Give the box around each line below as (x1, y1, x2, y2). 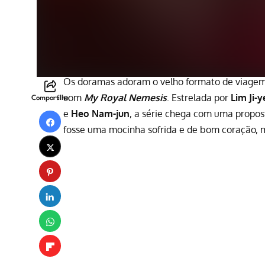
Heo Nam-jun (71, 108, 130, 120)
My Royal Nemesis (84, 92, 167, 104)
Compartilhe (31, 95, 69, 102)
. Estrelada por (167, 92, 231, 104)
